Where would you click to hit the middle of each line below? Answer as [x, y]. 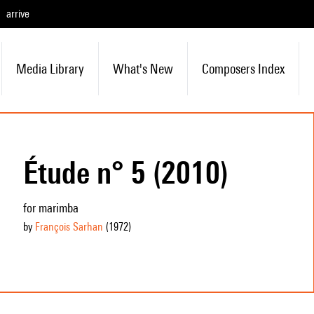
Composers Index [243, 69]
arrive [18, 14]
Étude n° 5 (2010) [125, 172]
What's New [143, 69]
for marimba [50, 208]
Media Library [50, 69]
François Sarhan [69, 227]
